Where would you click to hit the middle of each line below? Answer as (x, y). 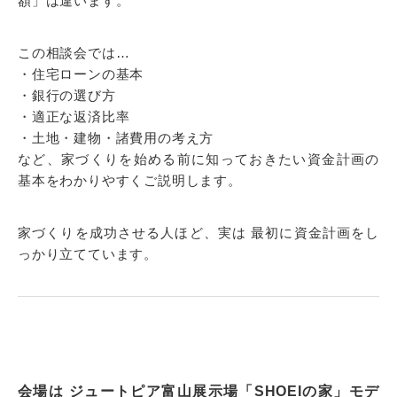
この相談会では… (74, 53)
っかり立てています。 (88, 254)
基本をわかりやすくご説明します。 (130, 180)
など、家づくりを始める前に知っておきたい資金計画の (198, 159)
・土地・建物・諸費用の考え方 (116, 138)
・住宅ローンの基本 (81, 74)
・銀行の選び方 (67, 95)
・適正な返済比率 (74, 117)
